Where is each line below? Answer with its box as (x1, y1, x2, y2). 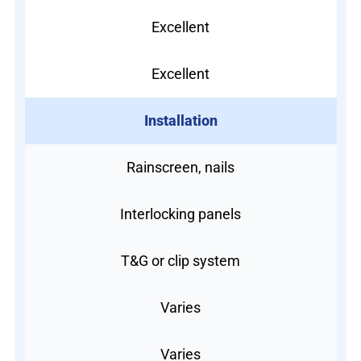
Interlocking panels (120, 205, 241, 222)
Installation (143, 111, 218, 129)
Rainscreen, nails (127, 158, 234, 176)
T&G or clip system (121, 251, 240, 269)
